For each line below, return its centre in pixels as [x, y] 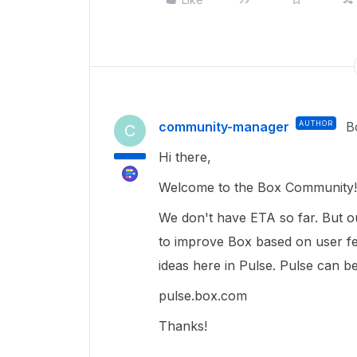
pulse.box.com [203, 295]
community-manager [224, 126]
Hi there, [187, 157]
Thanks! [183, 326]
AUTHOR [316, 123]
